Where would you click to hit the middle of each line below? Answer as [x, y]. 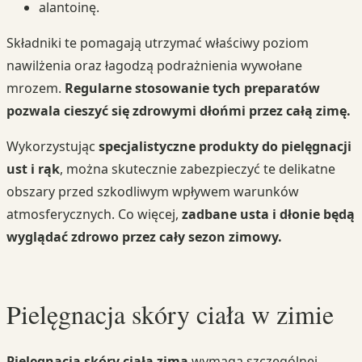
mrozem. [36, 88]
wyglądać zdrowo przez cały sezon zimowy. [144, 237]
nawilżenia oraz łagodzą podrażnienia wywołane [154, 66]
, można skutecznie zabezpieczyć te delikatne [198, 169]
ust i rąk [33, 169]
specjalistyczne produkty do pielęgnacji [225, 147]
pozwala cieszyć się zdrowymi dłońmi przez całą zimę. [179, 111]
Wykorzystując [53, 147]
